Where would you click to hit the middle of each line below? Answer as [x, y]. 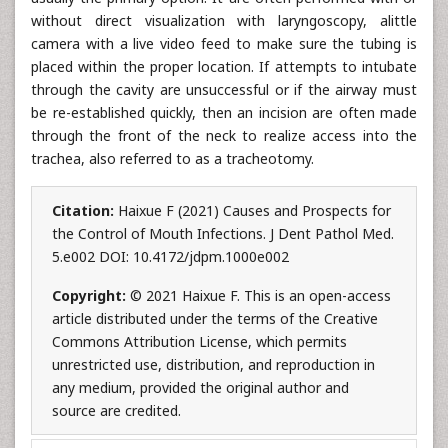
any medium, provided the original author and [200, 387]
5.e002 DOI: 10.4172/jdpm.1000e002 [170, 256]
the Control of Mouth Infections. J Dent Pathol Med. [223, 233]
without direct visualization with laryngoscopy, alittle [224, 20]
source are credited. [116, 410]
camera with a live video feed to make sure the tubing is [224, 43]
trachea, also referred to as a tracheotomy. [172, 158]
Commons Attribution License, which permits [199, 341]
